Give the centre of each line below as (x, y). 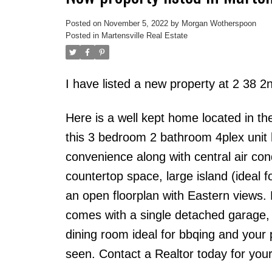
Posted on (84, 23)
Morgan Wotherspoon (219, 23)
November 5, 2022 (136, 23)
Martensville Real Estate (144, 35)
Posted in (82, 35)
